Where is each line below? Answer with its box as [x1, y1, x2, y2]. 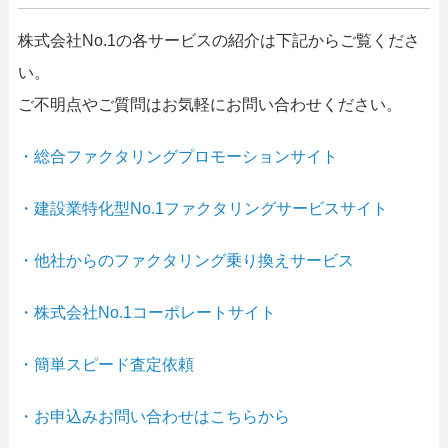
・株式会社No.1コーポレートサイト [17, 304, 276, 322]
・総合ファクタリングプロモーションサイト [17, 148, 338, 166]
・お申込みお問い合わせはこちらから [17, 408, 290, 426]
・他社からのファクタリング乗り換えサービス [17, 252, 354, 270]
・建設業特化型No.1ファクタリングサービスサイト [17, 200, 388, 218]
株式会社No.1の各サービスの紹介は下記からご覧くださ [17, 32, 420, 50]
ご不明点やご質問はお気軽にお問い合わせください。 [17, 96, 402, 114]
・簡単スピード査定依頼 [17, 356, 194, 374]
